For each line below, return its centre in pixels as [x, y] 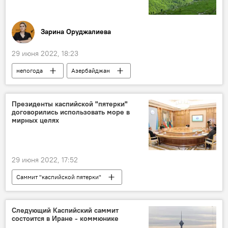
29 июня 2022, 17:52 [45, 160]
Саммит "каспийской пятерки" [59, 177]
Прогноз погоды [40, 85]
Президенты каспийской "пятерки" [70, 104]
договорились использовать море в [71, 112]
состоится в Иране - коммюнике [65, 218]
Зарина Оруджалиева [76, 32]
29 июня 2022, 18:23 [45, 53]
